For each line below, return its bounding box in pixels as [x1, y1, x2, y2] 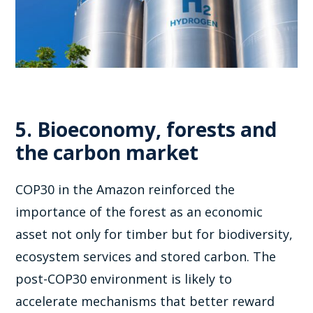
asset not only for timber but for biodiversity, [15, 226, 293, 243]
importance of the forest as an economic [15, 203, 263, 221]
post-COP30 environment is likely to [15, 270, 233, 288]
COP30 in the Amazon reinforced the [15, 181, 235, 198]
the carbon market [15, 139, 199, 166]
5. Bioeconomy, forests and [15, 116, 277, 143]
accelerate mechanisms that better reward [15, 293, 275, 310]
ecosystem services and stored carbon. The [15, 248, 277, 265]
